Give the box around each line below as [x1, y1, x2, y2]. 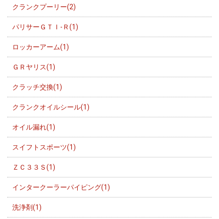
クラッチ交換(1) [12, 83, 62, 91]
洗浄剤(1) [12, 203, 42, 211]
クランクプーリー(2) [12, 2, 76, 11]
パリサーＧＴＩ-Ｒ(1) [12, 22, 78, 31]
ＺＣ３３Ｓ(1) [12, 163, 55, 171]
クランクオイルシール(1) [12, 103, 89, 111]
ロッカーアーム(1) [12, 43, 69, 51]
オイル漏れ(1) [12, 123, 55, 131]
